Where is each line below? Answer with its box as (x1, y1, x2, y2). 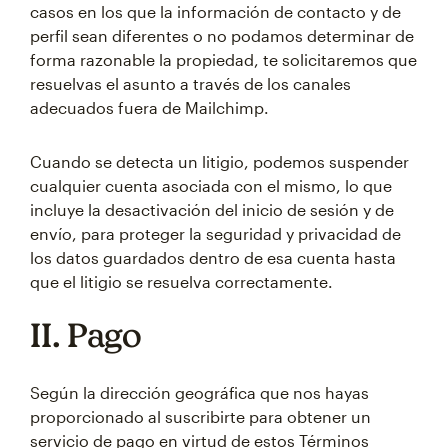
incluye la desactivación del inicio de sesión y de (30, 200, 394, 219)
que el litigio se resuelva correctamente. (30, 272, 333, 291)
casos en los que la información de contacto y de (30, 2, 401, 21)
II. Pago (30, 315, 141, 354)
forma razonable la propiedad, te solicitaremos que (30, 50, 417, 69)
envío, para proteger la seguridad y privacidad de (30, 224, 401, 243)
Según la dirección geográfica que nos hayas (30, 383, 369, 402)
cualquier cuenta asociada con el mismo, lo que (30, 176, 392, 195)
